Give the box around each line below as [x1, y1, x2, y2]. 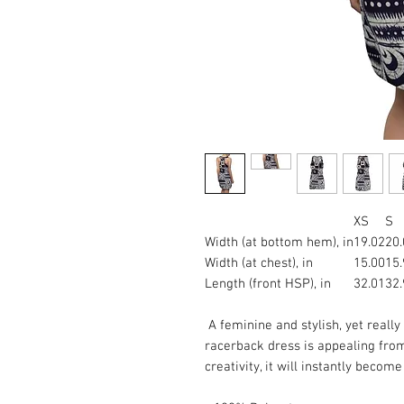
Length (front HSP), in [205, 276, 331, 292]
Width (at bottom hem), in [205, 234, 353, 251]
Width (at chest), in [205, 255, 313, 271]
